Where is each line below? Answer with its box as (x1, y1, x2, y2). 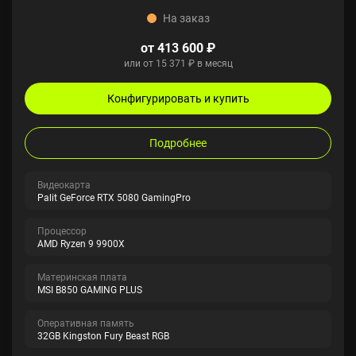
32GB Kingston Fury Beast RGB (37, 329, 169, 342)
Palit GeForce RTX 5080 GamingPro (37, 191, 191, 203)
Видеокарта (37, 178, 91, 191)
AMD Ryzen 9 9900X (37, 237, 125, 250)
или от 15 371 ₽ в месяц (123, 56, 233, 70)
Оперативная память (37, 316, 134, 329)
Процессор (37, 224, 87, 237)
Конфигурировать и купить (106, 91, 250, 106)
